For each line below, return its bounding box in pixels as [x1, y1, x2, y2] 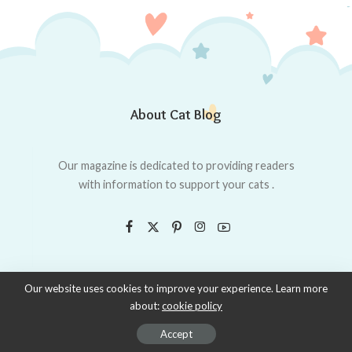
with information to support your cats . [78, 177, 274, 191]
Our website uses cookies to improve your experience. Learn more [24, 282, 328, 295]
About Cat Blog [130, 105, 222, 123]
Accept [159, 328, 192, 340]
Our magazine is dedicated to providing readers [57, 158, 295, 172]
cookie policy [162, 299, 222, 312]
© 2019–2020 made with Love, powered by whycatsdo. [45, 310, 307, 324]
